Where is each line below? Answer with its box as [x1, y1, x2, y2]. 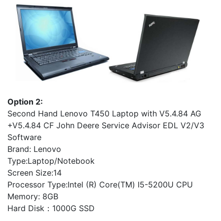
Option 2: [7, 96, 43, 107]
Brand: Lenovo [7, 144, 61, 154]
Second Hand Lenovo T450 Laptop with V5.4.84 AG [7, 108, 201, 118]
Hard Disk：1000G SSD [7, 203, 95, 213]
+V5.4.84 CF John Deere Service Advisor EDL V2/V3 [7, 120, 204, 130]
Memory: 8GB [7, 191, 58, 201]
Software [7, 132, 41, 142]
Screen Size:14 [7, 167, 62, 178]
